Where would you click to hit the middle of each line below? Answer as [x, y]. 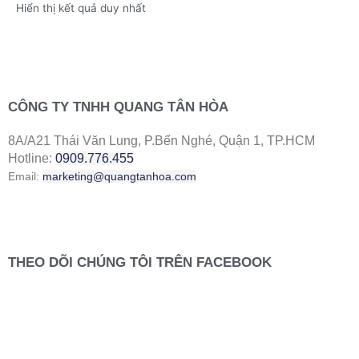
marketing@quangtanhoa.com [119, 176]
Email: [25, 176]
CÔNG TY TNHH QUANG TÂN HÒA [118, 107]
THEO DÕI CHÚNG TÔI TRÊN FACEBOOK [140, 263]
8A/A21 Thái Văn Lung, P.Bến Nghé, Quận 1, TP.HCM [161, 140]
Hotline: [32, 158]
